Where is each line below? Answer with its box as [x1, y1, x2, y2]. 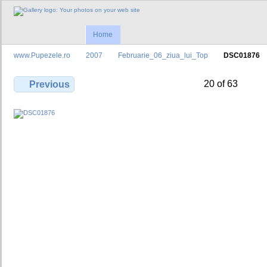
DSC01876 [223, 51, 260, 60]
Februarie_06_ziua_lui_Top [118, 51, 208, 60]
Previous [29, 79, 70, 90]
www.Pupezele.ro [14, 51, 70, 60]
